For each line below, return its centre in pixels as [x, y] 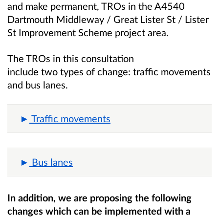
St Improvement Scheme [60, 32]
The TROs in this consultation [71, 58]
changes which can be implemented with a [99, 211]
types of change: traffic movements [135, 71]
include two [33, 71]
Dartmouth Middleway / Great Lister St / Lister [108, 19]
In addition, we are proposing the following [99, 198]
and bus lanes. [38, 84]
